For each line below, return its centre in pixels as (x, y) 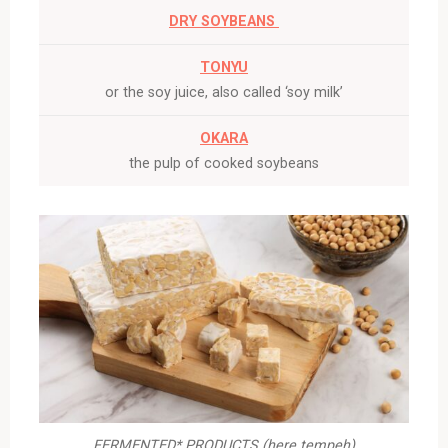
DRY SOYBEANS (223, 21)
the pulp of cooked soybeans (223, 163)
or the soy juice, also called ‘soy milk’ (223, 92)
